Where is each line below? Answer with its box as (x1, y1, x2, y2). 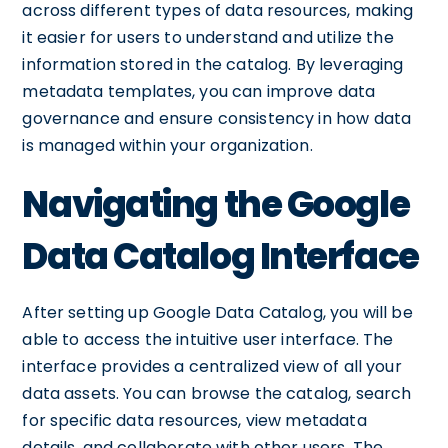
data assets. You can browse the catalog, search (22, 381, 412, 405)
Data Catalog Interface (22, 230, 419, 282)
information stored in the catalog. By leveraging (22, 52, 404, 76)
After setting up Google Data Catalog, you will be (22, 300, 413, 324)
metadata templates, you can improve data (22, 79, 376, 103)
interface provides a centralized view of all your (22, 354, 402, 378)
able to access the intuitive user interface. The (22, 327, 394, 351)
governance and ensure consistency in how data (22, 106, 412, 130)
